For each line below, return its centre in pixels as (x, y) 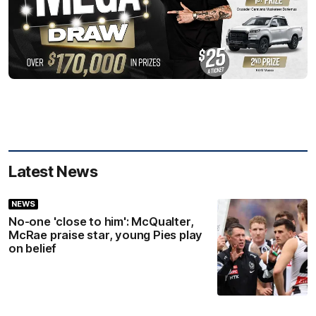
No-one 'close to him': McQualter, (101, 222)
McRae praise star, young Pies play (106, 235)
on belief (33, 249)
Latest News (53, 172)
